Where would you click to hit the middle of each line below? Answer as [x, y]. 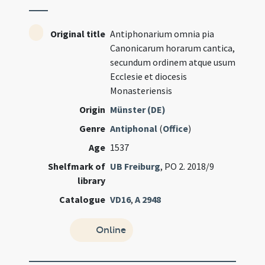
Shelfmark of [77, 166]
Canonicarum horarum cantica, [173, 48]
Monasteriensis [141, 91]
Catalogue [83, 199]
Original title [78, 34]
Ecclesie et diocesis [149, 76]
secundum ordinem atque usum [173, 62]
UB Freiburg [135, 166]
